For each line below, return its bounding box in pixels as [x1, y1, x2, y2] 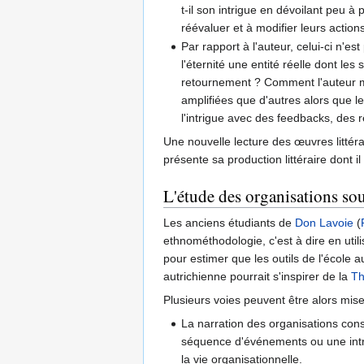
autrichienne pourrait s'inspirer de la [163, 270, 351, 284]
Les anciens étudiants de [163, 216, 295, 230]
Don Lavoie [295, 216, 353, 230]
